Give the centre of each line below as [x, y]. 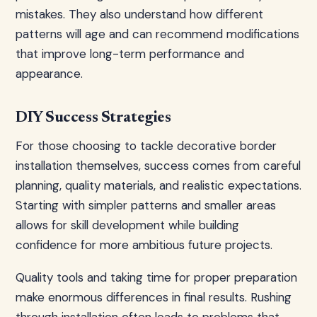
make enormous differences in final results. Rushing [154, 297]
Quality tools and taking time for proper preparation [156, 277]
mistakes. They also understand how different [139, 14]
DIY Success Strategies [93, 118]
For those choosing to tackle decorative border [146, 146]
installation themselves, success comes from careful [158, 166]
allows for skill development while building [127, 225]
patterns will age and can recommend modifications [157, 34]
